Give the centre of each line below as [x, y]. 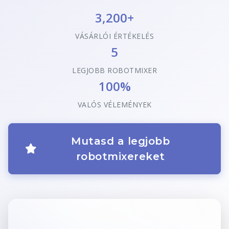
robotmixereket [120, 157]
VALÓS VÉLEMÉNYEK [114, 105]
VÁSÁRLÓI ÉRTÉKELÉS [114, 36]
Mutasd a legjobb [121, 141]
